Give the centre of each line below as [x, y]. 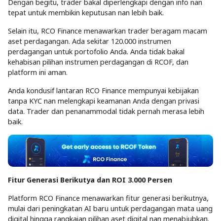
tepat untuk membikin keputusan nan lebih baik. [86, 12]
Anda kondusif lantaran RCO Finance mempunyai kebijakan [103, 90]
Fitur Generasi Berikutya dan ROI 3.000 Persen [90, 180]
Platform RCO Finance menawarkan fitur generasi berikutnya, [108, 198]
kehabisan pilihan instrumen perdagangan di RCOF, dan [98, 62]
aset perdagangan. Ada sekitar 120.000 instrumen [90, 41]
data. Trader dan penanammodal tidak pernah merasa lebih [106, 111]
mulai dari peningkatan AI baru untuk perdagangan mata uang [110, 209]
